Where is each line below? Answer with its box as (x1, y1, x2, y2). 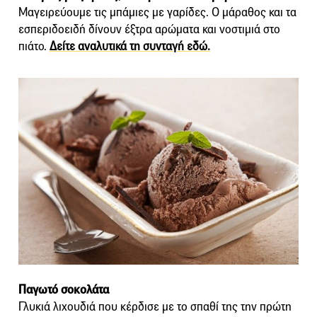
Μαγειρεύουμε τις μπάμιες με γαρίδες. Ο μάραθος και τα (18, 5, 296, 21)
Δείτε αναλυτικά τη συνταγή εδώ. (50, 39, 210, 54)
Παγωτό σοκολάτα (18, 282, 109, 297)
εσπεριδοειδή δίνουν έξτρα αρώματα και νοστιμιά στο (18, 22, 280, 38)
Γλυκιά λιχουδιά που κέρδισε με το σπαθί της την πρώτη (18, 299, 292, 314)
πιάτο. (18, 39, 50, 54)
